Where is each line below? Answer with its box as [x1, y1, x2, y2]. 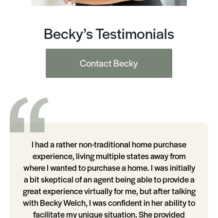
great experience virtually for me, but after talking [22, 185, 196, 197]
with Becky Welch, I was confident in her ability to [23, 197, 195, 209]
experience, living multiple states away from [32, 150, 186, 162]
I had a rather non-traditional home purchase [32, 138, 186, 150]
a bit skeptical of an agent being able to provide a [23, 173, 195, 185]
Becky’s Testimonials [43, 22, 174, 43]
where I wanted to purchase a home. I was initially [23, 162, 195, 174]
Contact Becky [80, 56, 138, 70]
